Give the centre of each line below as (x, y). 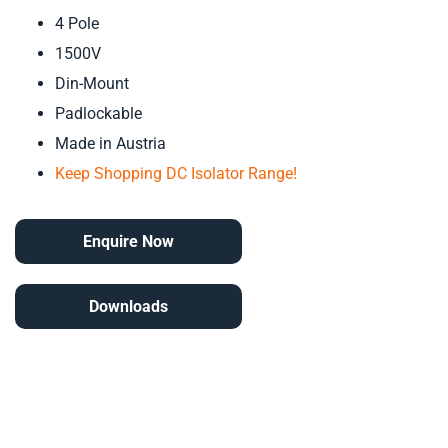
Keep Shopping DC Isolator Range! (176, 174)
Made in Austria (110, 144)
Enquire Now (128, 242)
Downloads (128, 307)
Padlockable (98, 114)
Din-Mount (92, 84)
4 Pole (77, 24)
